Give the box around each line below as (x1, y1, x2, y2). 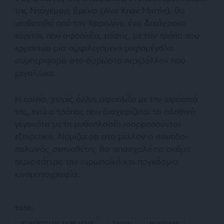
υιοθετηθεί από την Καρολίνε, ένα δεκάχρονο (15, 17, 186, 28)
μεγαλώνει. (15, 67, 56, 78)
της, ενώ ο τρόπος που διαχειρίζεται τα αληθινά (15, 106, 195, 117)
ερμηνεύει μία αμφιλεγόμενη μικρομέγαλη (15, 42, 173, 53)
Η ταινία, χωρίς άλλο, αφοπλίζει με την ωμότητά (15, 93, 198, 104)
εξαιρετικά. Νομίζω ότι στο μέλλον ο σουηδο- (15, 131, 188, 142)
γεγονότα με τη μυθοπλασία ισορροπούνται (15, 118, 180, 129)
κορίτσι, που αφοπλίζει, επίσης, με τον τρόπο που (15, 30, 199, 41)
